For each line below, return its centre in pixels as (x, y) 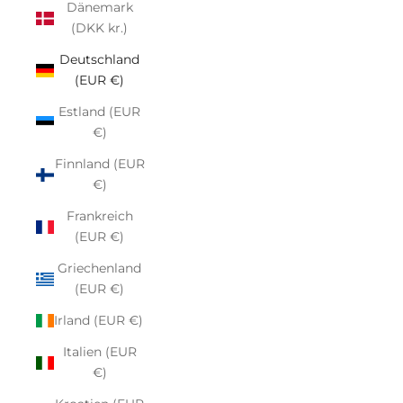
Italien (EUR (99, 352)
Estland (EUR (100, 112)
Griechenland (100, 268)
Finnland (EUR (99, 164)
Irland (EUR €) (99, 320)
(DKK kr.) (100, 28)
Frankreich (99, 216)
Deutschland (100, 59)
